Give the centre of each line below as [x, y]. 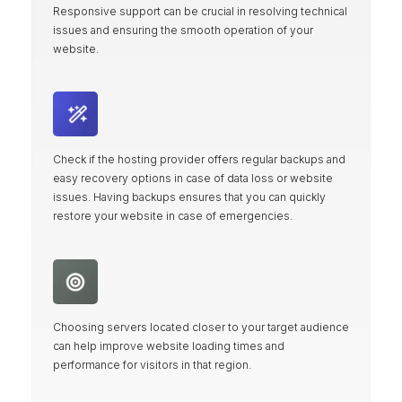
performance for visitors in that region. [152, 364]
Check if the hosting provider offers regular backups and [199, 160]
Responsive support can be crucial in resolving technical [200, 11]
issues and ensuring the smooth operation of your [183, 30]
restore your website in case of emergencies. [172, 216]
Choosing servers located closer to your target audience [201, 327]
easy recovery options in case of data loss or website [192, 179]
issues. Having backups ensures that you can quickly [189, 197]
